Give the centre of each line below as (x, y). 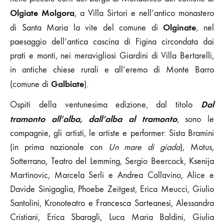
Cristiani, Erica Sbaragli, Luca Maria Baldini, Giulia (112, 217)
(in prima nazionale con (59, 147)
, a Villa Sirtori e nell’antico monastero (144, 13)
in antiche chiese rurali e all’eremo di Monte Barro (112, 69)
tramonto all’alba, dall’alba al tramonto (93, 119)
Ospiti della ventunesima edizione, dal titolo (105, 104)
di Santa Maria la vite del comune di (87, 27)
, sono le (195, 119)
